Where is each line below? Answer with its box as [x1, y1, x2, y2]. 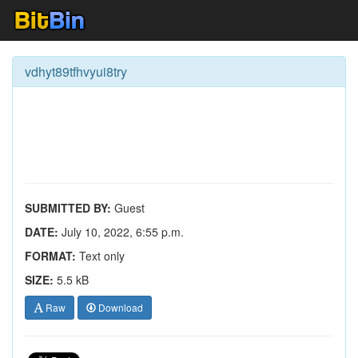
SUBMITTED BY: [25, 200, 111, 216]
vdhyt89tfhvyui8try [25, 62, 127, 81]
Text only [76, 248, 125, 264]
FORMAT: [25, 248, 76, 264]
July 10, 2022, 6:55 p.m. [58, 224, 184, 240]
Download [96, 300, 143, 314]
